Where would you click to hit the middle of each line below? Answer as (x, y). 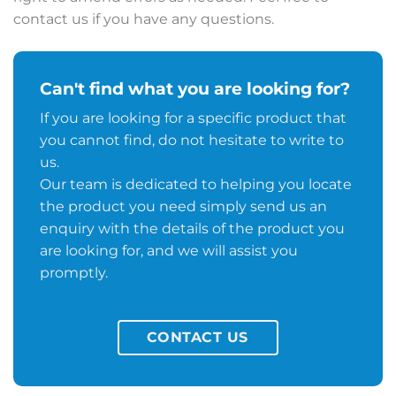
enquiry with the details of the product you (192, 229)
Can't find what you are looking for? (194, 88)
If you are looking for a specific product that (193, 118)
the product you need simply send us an (183, 207)
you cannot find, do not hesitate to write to (191, 141)
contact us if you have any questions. (144, 19)
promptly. (73, 273)
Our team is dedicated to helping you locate (195, 185)
